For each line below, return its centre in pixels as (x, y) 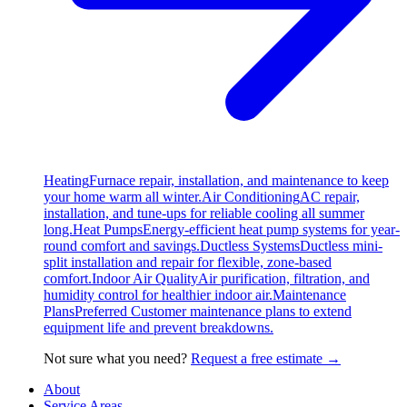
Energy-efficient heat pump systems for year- (271, 230)
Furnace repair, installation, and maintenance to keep (239, 181)
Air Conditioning (251, 197)
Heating (66, 181)
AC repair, (330, 197)
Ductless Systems (250, 246)
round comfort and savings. (122, 246)
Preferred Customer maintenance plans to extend (213, 312)
